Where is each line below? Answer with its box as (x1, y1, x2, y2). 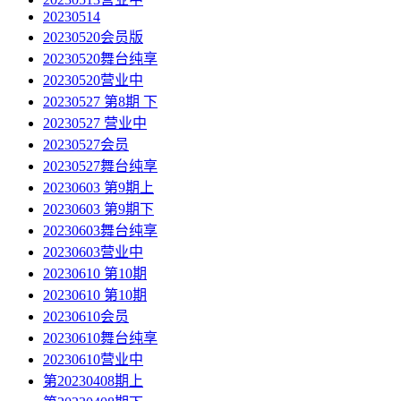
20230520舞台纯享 (43, 51, 158, 67)
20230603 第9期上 (43, 180, 154, 196)
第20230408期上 (43, 373, 143, 389)
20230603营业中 (43, 244, 143, 260)
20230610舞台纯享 (43, 330, 158, 346)
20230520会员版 (43, 30, 143, 46)
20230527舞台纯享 (43, 158, 158, 175)
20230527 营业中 (43, 115, 147, 132)
